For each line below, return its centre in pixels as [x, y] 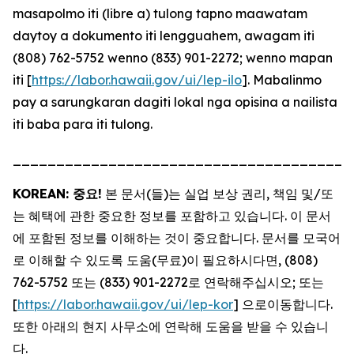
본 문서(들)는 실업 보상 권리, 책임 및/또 [218, 194]
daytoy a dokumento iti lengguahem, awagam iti [164, 36]
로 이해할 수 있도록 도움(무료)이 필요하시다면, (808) [165, 260]
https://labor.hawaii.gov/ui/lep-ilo [137, 80]
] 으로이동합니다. [283, 304]
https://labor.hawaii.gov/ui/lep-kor [125, 304]
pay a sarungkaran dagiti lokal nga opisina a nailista [175, 102]
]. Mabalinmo [282, 80]
